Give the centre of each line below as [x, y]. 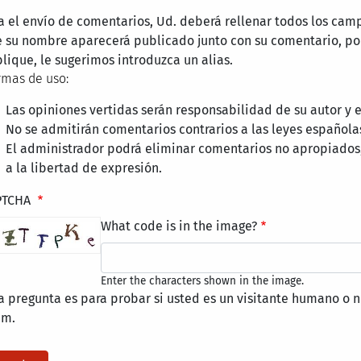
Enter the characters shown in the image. [202, 281]
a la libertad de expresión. [84, 168]
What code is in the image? [179, 226]
